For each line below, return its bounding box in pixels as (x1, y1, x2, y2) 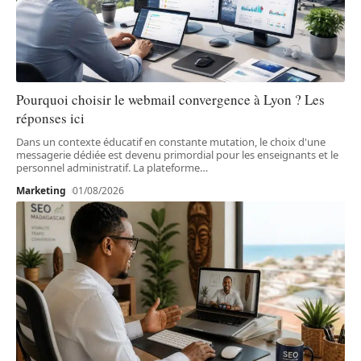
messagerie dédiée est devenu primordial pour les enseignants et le (16, 147, 338, 162)
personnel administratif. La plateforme (16, 160, 200, 175)
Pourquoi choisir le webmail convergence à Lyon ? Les (16, 89, 325, 109)
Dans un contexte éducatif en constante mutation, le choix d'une (16, 134, 326, 149)
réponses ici (16, 108, 85, 127)
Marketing (16, 183, 66, 197)
